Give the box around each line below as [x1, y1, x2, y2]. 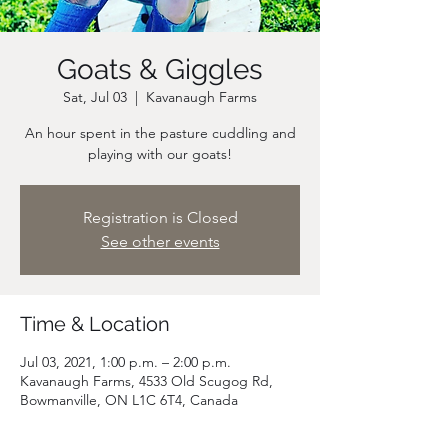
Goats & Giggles [57, 53, 263, 86]
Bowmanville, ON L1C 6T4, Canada [20, 391, 238, 409]
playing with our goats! [88, 145, 232, 163]
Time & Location [20, 312, 170, 336]
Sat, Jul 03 [63, 88, 127, 106]
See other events [100, 232, 220, 251]
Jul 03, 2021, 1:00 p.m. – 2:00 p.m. [20, 353, 231, 371]
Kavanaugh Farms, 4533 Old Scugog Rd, [20, 372, 273, 390]
